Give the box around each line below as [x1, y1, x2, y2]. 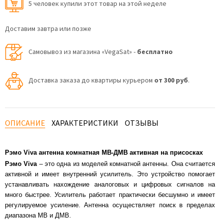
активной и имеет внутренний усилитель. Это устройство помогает [5, 170, 215, 178]
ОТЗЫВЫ [125, 118, 159, 128]
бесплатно [137, 47, 173, 56]
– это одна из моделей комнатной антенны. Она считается [37, 160, 216, 167]
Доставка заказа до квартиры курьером [28, 76, 154, 85]
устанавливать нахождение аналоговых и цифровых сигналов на [5, 181, 215, 188]
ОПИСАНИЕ [5, 118, 45, 128]
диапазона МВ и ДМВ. [5, 212, 71, 219]
